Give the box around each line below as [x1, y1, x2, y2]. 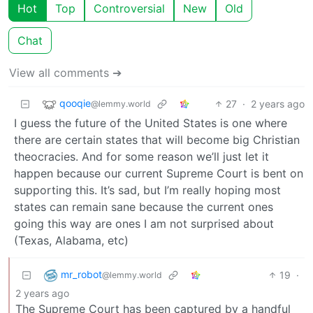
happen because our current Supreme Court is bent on [14, 166, 303, 180]
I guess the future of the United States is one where [14, 115, 287, 130]
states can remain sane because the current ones [14, 199, 273, 214]
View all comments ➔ [9, 65, 122, 80]
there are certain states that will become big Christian [14, 132, 300, 147]
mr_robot [61, 268, 102, 280]
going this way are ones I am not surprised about [14, 216, 274, 231]
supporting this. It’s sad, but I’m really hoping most [14, 182, 281, 197]
